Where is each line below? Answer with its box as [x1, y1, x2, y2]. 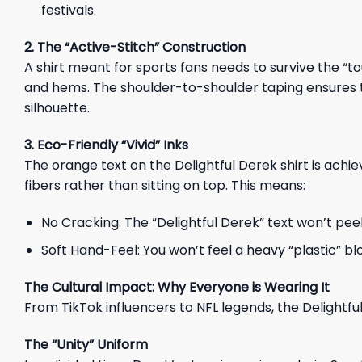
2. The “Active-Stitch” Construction [24, 37, 246, 57]
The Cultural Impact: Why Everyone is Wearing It [24, 277, 330, 297]
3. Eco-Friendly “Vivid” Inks [24, 135, 188, 154]
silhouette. [24, 98, 90, 117]
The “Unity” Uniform [24, 335, 148, 354]
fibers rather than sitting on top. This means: [24, 175, 305, 195]
